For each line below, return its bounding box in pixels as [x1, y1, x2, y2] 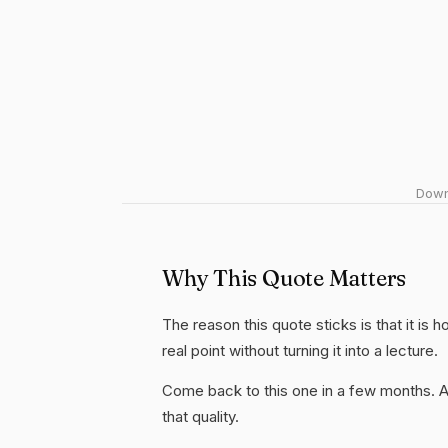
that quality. [162, 407, 239, 426]
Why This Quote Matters [162, 264, 407, 292]
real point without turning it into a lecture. [162, 341, 438, 360]
